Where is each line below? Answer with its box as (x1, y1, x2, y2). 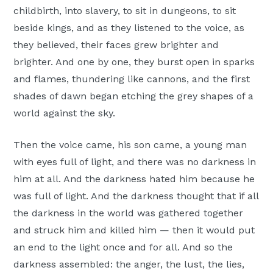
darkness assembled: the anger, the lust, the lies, (13, 258, 245, 271)
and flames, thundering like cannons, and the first (13, 73, 250, 85)
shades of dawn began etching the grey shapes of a (13, 90, 254, 102)
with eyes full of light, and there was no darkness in (13, 156, 257, 168)
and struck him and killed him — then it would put (13, 224, 255, 236)
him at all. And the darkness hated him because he (13, 173, 255, 185)
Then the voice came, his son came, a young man (13, 139, 247, 151)
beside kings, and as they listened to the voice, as (13, 22, 245, 34)
